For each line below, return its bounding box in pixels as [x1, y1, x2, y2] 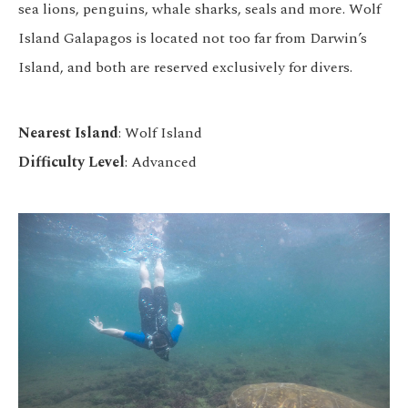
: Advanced [125, 151, 197, 174]
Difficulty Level [18, 151, 125, 174]
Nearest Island [18, 122, 118, 145]
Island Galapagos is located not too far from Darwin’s [18, 27, 367, 50]
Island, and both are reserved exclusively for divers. [18, 56, 352, 79]
